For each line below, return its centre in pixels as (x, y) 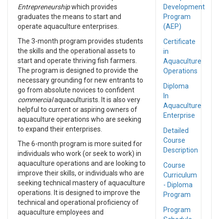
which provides (94, 7)
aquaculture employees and (61, 212)
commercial (36, 100)
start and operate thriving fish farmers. (77, 61)
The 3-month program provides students (80, 41)
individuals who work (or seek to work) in (79, 153)
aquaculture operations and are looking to (82, 163)
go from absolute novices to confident (76, 90)
